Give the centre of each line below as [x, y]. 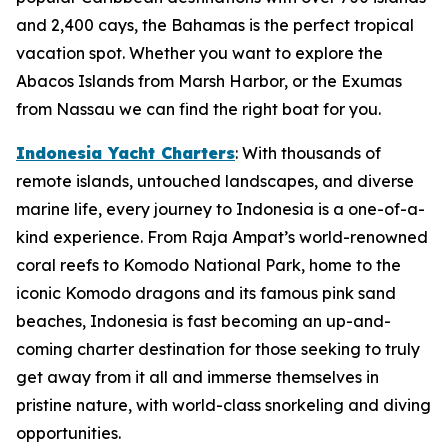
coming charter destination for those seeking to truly [218, 349]
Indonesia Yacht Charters [125, 153]
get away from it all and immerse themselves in [197, 377]
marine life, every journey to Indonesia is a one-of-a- [220, 209]
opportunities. [68, 433]
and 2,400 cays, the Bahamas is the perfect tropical [215, 25]
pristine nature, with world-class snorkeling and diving [223, 405]
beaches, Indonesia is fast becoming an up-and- [203, 321]
